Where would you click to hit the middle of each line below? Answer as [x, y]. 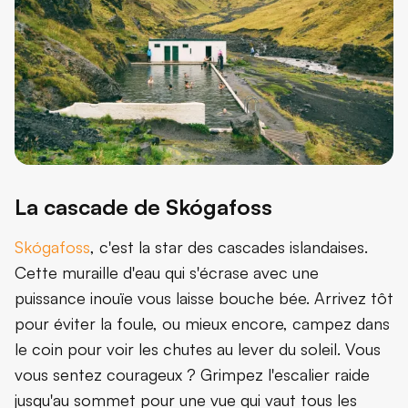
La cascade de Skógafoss [143, 207]
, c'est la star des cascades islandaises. [229, 247]
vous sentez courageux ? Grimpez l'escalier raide [192, 375]
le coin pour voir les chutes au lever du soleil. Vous [198, 349]
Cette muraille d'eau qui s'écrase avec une [167, 273]
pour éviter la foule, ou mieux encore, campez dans [202, 324]
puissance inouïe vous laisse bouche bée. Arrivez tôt [204, 298]
